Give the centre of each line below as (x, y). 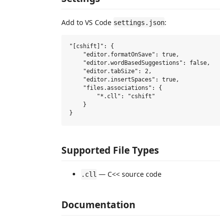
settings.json (139, 22)
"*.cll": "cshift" (112, 96)
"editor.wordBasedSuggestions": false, (140, 63)
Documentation (98, 204)
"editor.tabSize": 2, (110, 71)
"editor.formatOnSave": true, (124, 55)
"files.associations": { (116, 88)
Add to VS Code (87, 22)
